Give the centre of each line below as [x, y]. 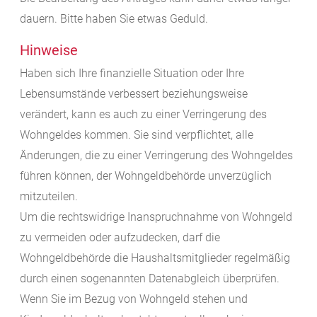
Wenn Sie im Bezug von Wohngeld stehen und [134, 299]
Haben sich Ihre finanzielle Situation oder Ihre [132, 74]
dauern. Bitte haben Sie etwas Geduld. [114, 19]
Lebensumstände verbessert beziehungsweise [134, 94]
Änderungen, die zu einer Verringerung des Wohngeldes [156, 156]
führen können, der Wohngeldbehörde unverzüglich [146, 176]
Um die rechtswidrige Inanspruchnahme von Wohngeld [156, 217]
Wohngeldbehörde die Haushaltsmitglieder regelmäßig [155, 258]
